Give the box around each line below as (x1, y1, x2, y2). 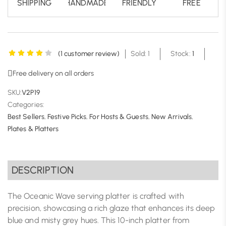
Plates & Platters (8, 125, 59, 134)
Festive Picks (47, 112, 87, 122)
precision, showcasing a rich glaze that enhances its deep (8, 203, 215, 213)
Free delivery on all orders (13, 69, 94, 78)
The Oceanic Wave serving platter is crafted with (8, 191, 184, 201)
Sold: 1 (130, 49, 150, 59)
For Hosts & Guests (89, 112, 148, 122)
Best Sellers (8, 112, 44, 122)
